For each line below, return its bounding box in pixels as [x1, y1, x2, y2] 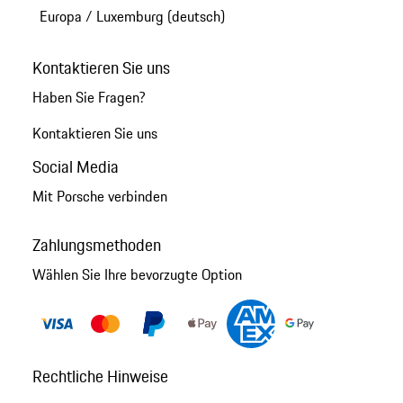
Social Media [31, 154, 119, 180]
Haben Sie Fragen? [31, 86, 146, 109]
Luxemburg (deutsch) [95, 5, 225, 28]
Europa [39, 5, 82, 28]
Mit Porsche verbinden [31, 185, 167, 208]
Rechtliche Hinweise [31, 363, 168, 389]
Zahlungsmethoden [31, 231, 161, 257]
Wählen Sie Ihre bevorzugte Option [31, 263, 242, 285]
